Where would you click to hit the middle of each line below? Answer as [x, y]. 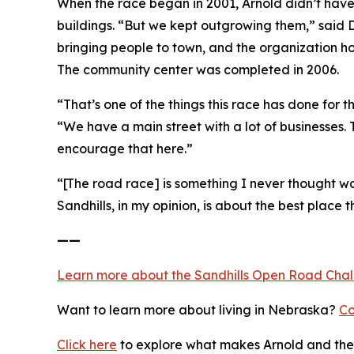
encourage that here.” [125, 149]
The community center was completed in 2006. [198, 70]
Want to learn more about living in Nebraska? [198, 310]
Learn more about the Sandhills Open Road [191, 275]
